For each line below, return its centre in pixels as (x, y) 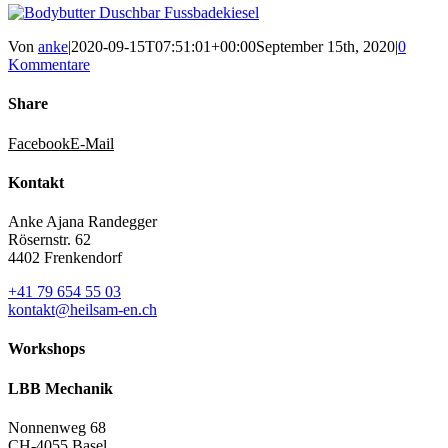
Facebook (39, 143)
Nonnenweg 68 (57, 427)
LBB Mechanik (60, 388)
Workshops (46, 349)
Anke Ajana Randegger (82, 222)
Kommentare (49, 64)
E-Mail (92, 143)
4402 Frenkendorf (65, 258)
